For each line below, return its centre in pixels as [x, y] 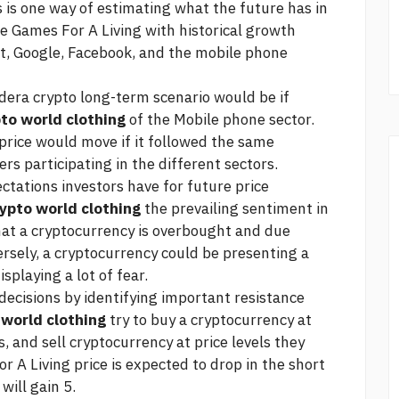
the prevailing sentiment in [235, 209]
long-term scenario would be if [183, 98]
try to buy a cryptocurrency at [209, 320]
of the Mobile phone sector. [220, 120]
